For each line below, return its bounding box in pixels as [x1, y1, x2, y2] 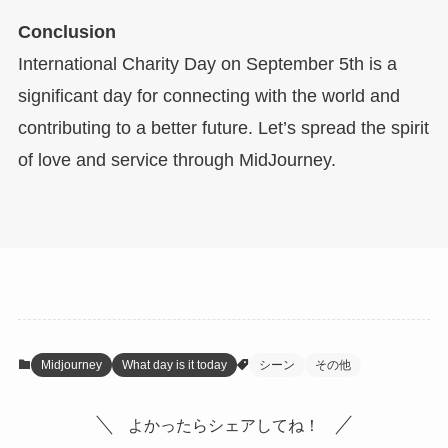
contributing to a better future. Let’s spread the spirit [17, 118, 429, 139]
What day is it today [121, 357, 227, 372]
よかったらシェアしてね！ [128, 415, 320, 434]
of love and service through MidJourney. [17, 150, 336, 171]
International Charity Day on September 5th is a [17, 54, 397, 75]
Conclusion [17, 22, 116, 43]
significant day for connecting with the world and [17, 86, 400, 107]
